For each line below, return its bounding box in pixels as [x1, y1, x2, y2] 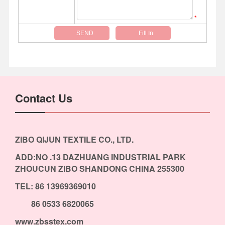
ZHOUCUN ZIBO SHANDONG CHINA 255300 [15, 163, 184, 175]
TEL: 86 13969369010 [15, 180, 96, 192]
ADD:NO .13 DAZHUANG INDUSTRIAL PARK [15, 151, 188, 163]
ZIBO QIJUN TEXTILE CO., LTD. [15, 134, 134, 146]
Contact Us [15, 89, 72, 106]
